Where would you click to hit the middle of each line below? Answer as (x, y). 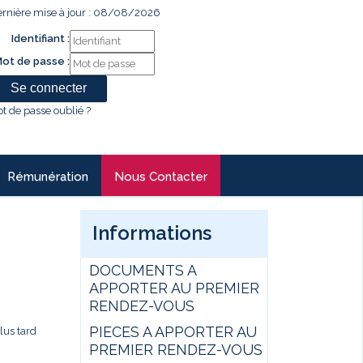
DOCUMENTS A (142, 270)
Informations (152, 233)
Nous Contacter (161, 177)
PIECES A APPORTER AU (173, 332)
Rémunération (48, 177)
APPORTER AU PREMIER (174, 288)
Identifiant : (41, 38)
